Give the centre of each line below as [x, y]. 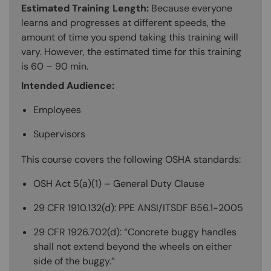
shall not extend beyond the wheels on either [132, 246]
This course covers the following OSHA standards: [131, 159]
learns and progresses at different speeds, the [123, 22]
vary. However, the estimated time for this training [131, 51]
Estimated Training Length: [86, 8]
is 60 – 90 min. [55, 66]
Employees [57, 109]
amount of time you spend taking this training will [130, 37]
